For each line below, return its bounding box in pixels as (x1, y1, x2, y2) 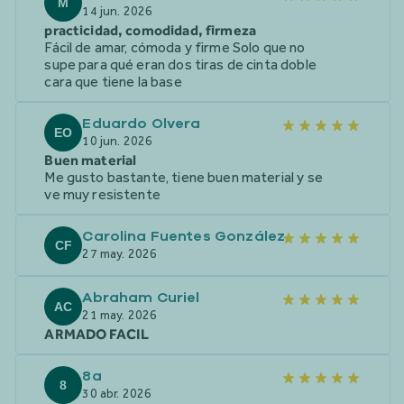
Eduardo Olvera (82, 114, 201, 133)
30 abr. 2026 (82, 386, 152, 401)
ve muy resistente (44, 186, 161, 203)
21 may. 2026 (82, 308, 158, 323)
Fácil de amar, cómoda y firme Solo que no (44, 39, 306, 56)
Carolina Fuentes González (82, 226, 286, 246)
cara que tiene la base (44, 73, 182, 90)
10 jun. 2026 (82, 133, 153, 149)
